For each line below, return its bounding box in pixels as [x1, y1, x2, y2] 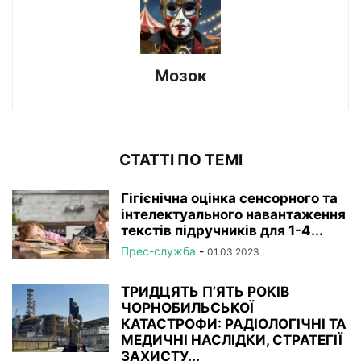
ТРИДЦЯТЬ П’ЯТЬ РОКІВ [121, 283, 289, 300]
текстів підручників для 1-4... [121, 222, 323, 239]
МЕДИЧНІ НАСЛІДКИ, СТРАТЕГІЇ [121, 331, 342, 348]
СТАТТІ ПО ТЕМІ [118, 150, 243, 169]
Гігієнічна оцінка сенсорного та [121, 189, 338, 206]
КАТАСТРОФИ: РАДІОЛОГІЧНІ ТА [121, 315, 346, 332]
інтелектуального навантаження [121, 205, 346, 222]
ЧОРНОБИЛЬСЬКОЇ [121, 299, 254, 316]
